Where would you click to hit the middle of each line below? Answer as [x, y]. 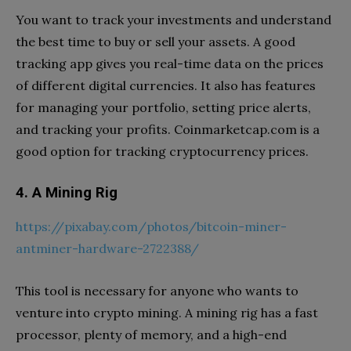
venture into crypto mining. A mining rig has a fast [167, 312]
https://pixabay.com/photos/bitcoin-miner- [151, 226]
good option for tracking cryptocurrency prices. [162, 151]
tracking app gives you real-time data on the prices [170, 63]
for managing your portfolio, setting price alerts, [163, 107]
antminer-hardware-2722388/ [107, 248]
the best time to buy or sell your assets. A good [156, 41]
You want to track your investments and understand [174, 19]
